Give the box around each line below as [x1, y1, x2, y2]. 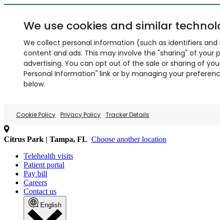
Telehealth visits [24, 152, 73, 160]
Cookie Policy [16, 110, 55, 119]
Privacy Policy [60, 110, 101, 119]
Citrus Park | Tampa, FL [4, 135, 87, 143]
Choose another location [91, 135, 166, 143]
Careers [24, 178, 47, 187]
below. [24, 79, 45, 89]
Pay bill [24, 169, 47, 178]
